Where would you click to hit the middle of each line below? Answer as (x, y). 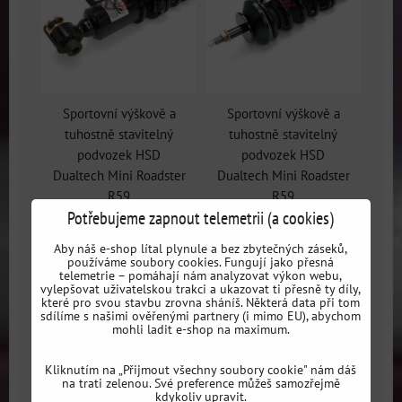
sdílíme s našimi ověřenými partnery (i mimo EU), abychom (201, 315)
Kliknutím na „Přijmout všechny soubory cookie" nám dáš (201, 369)
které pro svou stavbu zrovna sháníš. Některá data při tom (201, 301)
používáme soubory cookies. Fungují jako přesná (201, 261)
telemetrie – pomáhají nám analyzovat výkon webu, (201, 275)
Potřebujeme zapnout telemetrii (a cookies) (201, 217)
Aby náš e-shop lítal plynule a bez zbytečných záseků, (201, 248)
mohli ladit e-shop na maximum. (201, 328)
